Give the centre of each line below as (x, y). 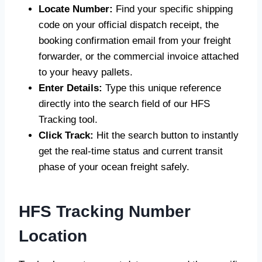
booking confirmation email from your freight (135, 41)
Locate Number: (76, 9)
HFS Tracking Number (105, 211)
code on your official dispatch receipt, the (129, 25)
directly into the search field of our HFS (124, 104)
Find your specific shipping (173, 9)
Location (53, 236)
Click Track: (66, 135)
